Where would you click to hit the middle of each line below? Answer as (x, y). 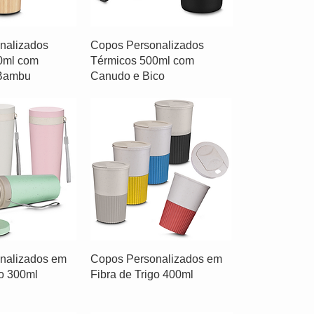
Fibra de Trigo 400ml (142, 274)
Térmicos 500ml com (143, 61)
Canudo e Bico (128, 76)
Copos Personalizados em (157, 259)
